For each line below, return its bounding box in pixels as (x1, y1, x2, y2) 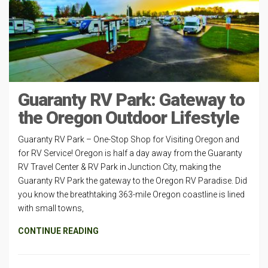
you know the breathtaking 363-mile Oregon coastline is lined (18, 189, 245, 199)
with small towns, (18, 203, 84, 213)
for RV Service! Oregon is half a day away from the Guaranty (18, 148, 242, 158)
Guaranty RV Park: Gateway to (18, 89, 245, 110)
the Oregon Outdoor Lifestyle (18, 106, 239, 128)
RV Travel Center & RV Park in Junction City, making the (18, 162, 221, 172)
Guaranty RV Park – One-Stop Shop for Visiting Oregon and (18, 134, 239, 144)
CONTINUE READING (18, 226, 99, 236)
